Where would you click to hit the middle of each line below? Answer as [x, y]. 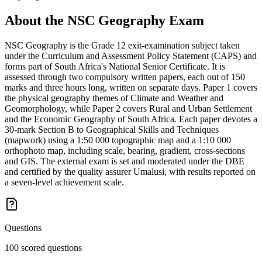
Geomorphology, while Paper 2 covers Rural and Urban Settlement [128, 108]
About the [36, 20]
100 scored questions [43, 247]
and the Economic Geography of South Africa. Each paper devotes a [131, 119]
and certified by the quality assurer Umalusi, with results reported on [130, 171]
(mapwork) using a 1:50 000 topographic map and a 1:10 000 [118, 140]
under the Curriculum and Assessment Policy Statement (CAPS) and [131, 56]
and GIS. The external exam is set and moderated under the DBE [125, 161]
